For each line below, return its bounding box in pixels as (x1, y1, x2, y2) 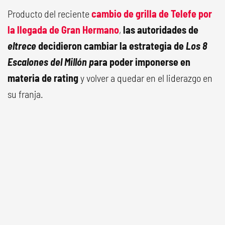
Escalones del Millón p (8, 56, 94, 68)
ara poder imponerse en (94, 56, 190, 68)
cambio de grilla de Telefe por (91, 8, 212, 20)
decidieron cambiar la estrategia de (38, 40, 184, 52)
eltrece (8, 40, 38, 52)
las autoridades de (123, 24, 198, 36)
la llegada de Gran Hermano (8, 24, 119, 36)
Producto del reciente (8, 8, 91, 20)
